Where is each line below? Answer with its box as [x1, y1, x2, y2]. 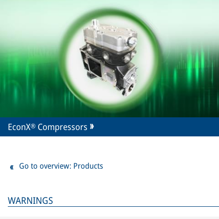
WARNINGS [8, 194, 53, 207]
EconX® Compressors [8, 120, 88, 132]
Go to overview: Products [19, 160, 103, 171]
